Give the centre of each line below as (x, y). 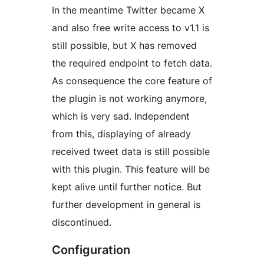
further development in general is (126, 204)
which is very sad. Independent (121, 116)
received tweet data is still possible (131, 151)
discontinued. (82, 222)
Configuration (91, 250)
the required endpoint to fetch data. (132, 63)
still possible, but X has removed (124, 45)
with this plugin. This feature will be (131, 169)
